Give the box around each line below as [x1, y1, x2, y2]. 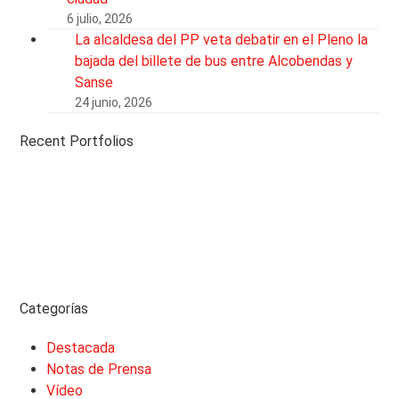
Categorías [20, 299, 89, 317]
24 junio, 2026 [75, 94, 153, 110]
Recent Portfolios [20, 132, 134, 150]
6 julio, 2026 [67, 11, 134, 26]
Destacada [46, 338, 116, 356]
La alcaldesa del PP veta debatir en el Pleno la [75, 30, 369, 48]
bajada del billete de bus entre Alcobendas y [75, 52, 354, 69]
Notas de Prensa [46, 360, 152, 378]
